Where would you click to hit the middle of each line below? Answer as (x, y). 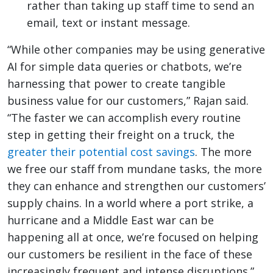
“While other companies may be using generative (136, 50)
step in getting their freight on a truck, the (121, 135)
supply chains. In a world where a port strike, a (130, 203)
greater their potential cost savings (101, 152)
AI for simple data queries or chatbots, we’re (125, 67)
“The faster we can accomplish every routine (124, 118)
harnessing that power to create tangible (116, 84)
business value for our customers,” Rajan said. (128, 101)
